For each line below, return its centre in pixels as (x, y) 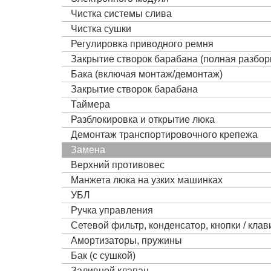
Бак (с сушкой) (103, 255)
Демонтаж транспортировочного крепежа (164, 134)
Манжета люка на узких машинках (147, 180)
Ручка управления (112, 210)
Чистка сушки (101, 28)
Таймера (90, 104)
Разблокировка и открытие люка (143, 119)
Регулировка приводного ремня (142, 44)
